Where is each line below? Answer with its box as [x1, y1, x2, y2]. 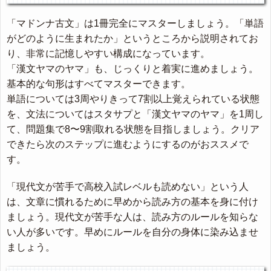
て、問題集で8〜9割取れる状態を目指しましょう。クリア [7, 124, 260, 135]
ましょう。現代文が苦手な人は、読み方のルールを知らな [7, 212, 258, 223]
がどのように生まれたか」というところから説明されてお [7, 33, 258, 44]
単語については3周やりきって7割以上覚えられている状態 [7, 94, 260, 105]
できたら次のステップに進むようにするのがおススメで [7, 139, 249, 150]
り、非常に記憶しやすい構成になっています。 [7, 48, 210, 59]
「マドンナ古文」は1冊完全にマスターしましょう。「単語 [7, 18, 264, 29]
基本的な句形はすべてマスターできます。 [7, 79, 191, 90]
